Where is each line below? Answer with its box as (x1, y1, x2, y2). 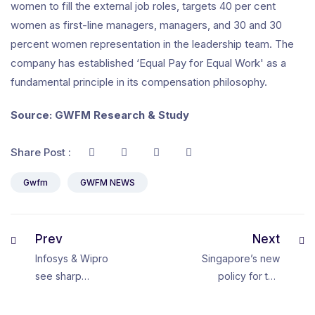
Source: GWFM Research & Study (11, 108, 189, 122)
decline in (35, 288, 80, 300)
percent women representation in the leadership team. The (11, 37, 294, 51)
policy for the (218, 270, 280, 282)
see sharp (35, 270, 82, 282)
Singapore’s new (202, 252, 280, 264)
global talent (223, 288, 280, 300)
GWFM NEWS (80, 177, 135, 188)
